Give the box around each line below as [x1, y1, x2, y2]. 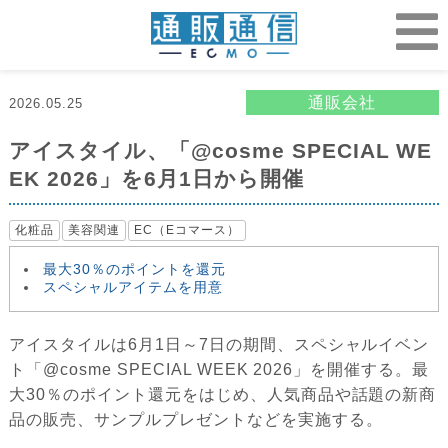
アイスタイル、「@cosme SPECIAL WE [9, 139, 433, 163]
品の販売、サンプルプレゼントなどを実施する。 [9, 411, 383, 429]
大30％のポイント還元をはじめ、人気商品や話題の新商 [9, 386, 437, 404]
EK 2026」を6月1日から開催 [9, 167, 304, 191]
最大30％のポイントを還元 [43, 261, 226, 278]
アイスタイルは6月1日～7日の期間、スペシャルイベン [9, 336, 430, 354]
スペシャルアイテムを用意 [43, 279, 223, 296]
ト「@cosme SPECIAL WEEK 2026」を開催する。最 [9, 361, 429, 379]
